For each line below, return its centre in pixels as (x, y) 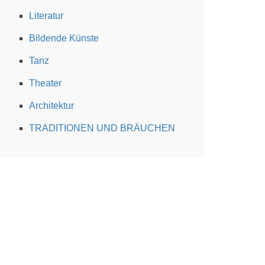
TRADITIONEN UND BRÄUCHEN (102, 128)
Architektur (51, 105)
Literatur (46, 15)
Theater (45, 83)
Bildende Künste (64, 38)
